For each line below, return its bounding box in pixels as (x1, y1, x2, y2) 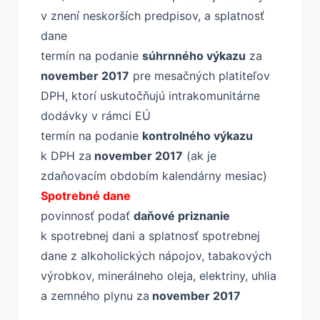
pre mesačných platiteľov (129, 69, 270, 83)
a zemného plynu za (41, 289, 149, 303)
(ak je (183, 149, 216, 163)
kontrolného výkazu (142, 129, 253, 143)
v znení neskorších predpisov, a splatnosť (41, 9, 264, 23)
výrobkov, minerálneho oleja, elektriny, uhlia (41, 269, 276, 283)
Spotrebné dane (41, 189, 131, 203)
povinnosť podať (41, 209, 134, 223)
